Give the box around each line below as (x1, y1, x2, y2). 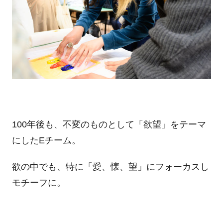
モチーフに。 (11, 178, 66, 188)
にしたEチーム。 (11, 135, 81, 145)
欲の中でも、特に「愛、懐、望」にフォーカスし (11, 162, 209, 172)
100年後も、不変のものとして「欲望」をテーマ (11, 119, 206, 129)
